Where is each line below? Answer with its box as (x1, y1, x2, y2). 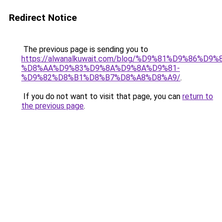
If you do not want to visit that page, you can (21, 92, 182, 101)
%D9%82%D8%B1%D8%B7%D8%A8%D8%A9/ (21, 73, 180, 82)
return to (182, 92, 213, 101)
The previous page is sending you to (21, 45, 148, 54)
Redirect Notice (9, 12, 77, 23)
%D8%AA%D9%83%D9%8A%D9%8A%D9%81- (21, 63, 180, 73)
